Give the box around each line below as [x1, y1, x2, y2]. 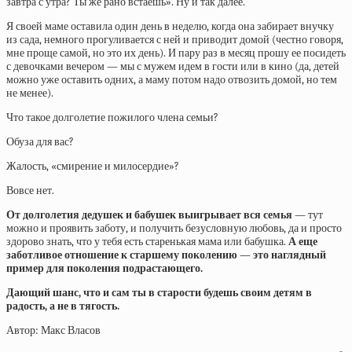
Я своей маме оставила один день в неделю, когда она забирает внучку [6, 20, 334, 33]
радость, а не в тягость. [6, 299, 119, 313]
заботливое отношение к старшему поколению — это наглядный [6, 248, 326, 262]
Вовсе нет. [6, 184, 54, 197]
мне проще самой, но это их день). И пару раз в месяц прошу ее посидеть [6, 46, 346, 60]
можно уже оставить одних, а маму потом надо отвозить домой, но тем [6, 73, 337, 86]
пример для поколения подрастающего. [6, 262, 203, 275]
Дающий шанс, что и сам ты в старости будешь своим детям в [6, 286, 312, 299]
